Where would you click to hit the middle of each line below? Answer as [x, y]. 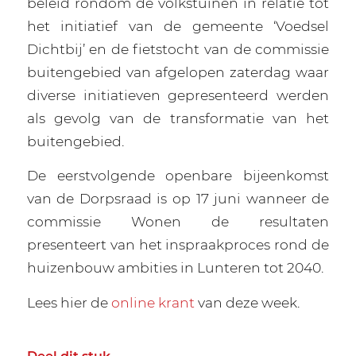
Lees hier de [69, 303]
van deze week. [247, 303]
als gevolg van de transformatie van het [178, 118]
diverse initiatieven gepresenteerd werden [178, 95]
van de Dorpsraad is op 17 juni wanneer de [178, 199]
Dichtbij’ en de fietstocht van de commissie [178, 48]
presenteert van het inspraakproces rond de [178, 245]
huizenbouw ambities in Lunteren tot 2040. [175, 268]
